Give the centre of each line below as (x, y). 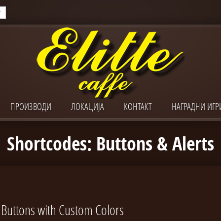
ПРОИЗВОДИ (31, 106)
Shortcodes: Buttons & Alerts (110, 144)
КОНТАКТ (138, 106)
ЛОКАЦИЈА (87, 106)
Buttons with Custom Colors (62, 210)
